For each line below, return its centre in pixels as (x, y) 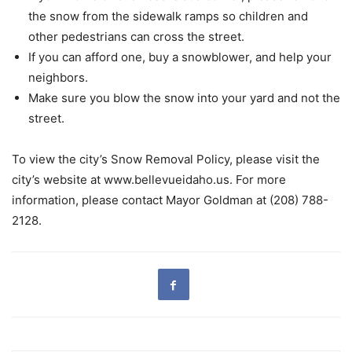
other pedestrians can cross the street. (136, 37)
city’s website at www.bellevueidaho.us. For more (149, 180)
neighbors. (60, 78)
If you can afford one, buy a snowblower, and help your (180, 57)
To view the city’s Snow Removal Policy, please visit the (166, 159)
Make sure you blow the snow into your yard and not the (184, 98)
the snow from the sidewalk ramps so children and (168, 16)
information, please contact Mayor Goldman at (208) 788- (170, 200)
